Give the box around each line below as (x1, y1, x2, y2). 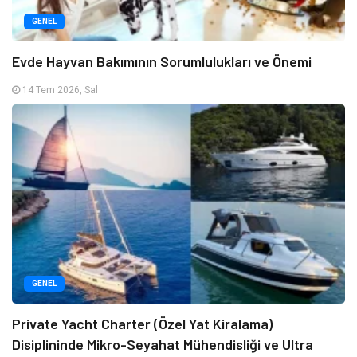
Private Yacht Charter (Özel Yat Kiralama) (12, 315, 273, 333)
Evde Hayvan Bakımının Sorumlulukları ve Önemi (12, 52, 312, 70)
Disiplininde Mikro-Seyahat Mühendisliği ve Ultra (12, 335, 313, 354)
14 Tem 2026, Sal (20, 84, 98, 96)
